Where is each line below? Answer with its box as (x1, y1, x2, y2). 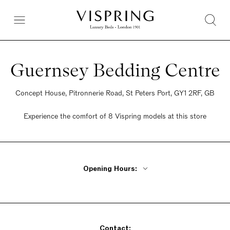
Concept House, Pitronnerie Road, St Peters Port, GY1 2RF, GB (15, 88, 215, 98)
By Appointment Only (81, 184, 149, 194)
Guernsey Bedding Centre (10, 59, 220, 82)
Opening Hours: (83, 164, 137, 174)
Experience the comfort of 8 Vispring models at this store (24, 111, 206, 121)
